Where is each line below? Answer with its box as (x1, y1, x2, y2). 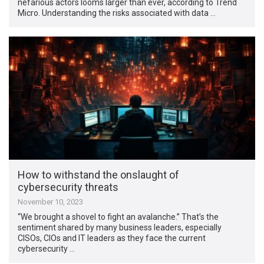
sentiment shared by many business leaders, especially (18, 222, 222, 232)
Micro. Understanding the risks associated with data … (18, 8, 216, 18)
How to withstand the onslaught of (18, 168, 180, 181)
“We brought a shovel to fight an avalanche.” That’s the (18, 212, 219, 222)
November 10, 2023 (18, 197, 84, 206)
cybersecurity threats (18, 180, 119, 193)
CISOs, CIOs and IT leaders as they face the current (18, 233, 206, 243)
